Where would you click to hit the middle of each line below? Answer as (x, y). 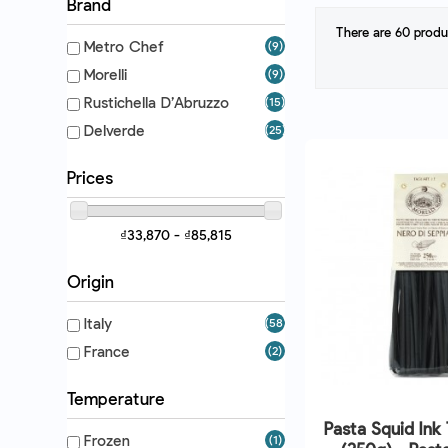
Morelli (105, 73)
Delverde (114, 129)
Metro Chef (123, 45)
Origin (90, 281)
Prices (90, 176)
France (107, 351)
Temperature (116, 398)
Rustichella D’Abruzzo (156, 101)
